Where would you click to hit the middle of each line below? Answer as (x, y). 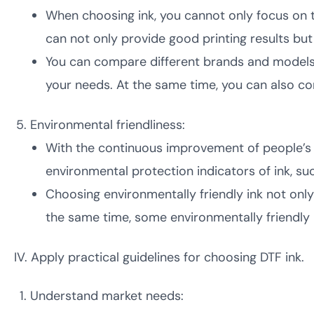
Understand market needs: (107, 296)
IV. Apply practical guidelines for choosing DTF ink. (159, 257)
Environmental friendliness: (107, 125)
